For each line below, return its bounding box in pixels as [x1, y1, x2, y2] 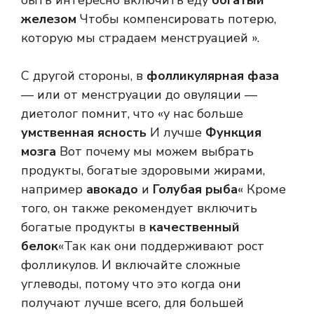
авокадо [86, 181, 138, 198]
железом [21, 11, 76, 28]
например [21, 181, 86, 198]
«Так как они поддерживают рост [58, 238, 264, 255]
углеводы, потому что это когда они [21, 275, 241, 293]
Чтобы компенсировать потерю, [76, 11, 276, 28]
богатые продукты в [21, 219, 149, 236]
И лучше [146, 124, 205, 142]
